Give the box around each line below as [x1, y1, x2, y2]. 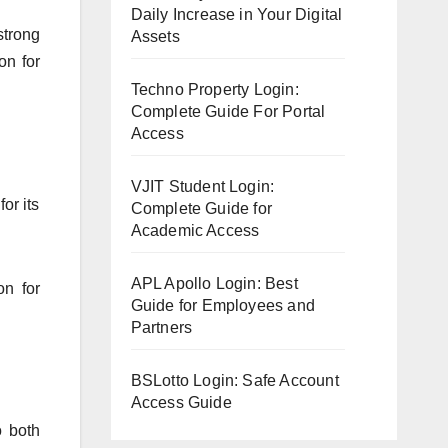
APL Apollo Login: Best [130, 275, 298, 292]
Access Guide [130, 394, 232, 411]
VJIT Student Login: [130, 178, 275, 195]
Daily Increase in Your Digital [130, 6, 343, 23]
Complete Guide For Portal [130, 103, 326, 120]
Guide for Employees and [130, 297, 316, 314]
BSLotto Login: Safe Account [130, 372, 339, 389]
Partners [130, 319, 193, 336]
